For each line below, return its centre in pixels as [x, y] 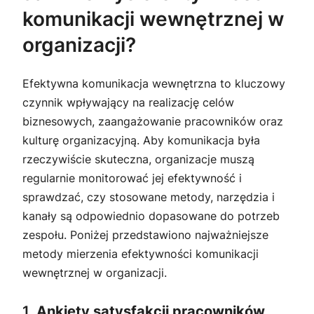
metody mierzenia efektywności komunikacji [141, 254]
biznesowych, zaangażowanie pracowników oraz [153, 122]
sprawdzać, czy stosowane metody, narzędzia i [149, 197]
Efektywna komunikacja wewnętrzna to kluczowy [154, 84]
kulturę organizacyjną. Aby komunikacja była [141, 141]
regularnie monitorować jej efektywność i [132, 178]
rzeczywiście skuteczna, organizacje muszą [138, 159]
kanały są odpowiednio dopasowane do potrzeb [151, 216]
